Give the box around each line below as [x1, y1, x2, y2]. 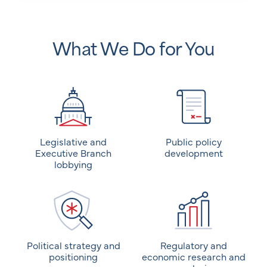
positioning [49, 250, 98, 263]
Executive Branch [35, 146, 111, 160]
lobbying [54, 157, 92, 171]
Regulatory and [160, 238, 227, 252]
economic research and [142, 250, 246, 263]
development [164, 146, 223, 160]
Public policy [166, 135, 222, 148]
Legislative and [40, 135, 107, 148]
